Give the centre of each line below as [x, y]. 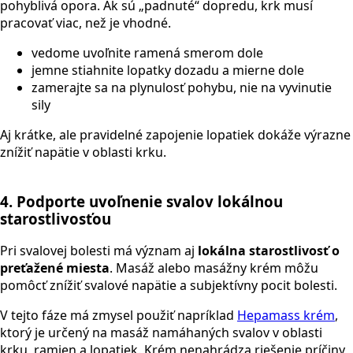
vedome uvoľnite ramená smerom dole [147, 53]
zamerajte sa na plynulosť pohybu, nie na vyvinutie [182, 87]
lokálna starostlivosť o [269, 251]
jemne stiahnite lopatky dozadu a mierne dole [168, 70]
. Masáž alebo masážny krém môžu [214, 268]
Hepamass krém [286, 316]
